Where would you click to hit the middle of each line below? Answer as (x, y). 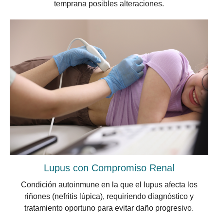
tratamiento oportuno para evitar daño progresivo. (109, 208)
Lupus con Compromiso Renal (109, 168)
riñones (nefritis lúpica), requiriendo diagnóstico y (109, 196)
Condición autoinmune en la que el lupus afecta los (109, 184)
